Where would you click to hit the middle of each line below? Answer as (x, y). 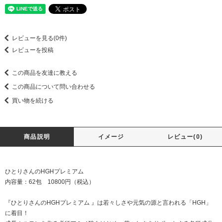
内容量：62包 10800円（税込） (50, 182)
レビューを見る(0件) (39, 38)
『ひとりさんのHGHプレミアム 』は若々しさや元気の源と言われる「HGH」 (108, 203)
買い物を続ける (33, 101)
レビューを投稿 (33, 50)
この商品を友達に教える (45, 73)
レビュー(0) (185, 137)
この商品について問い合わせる (54, 87)
